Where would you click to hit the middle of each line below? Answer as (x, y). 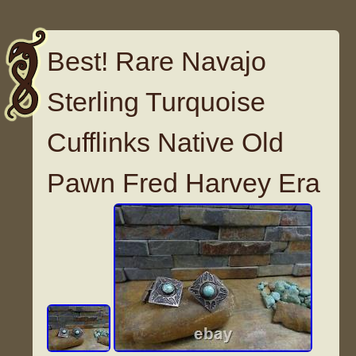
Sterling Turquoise (157, 102)
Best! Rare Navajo (157, 62)
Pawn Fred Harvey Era (184, 183)
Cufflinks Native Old (166, 143)
